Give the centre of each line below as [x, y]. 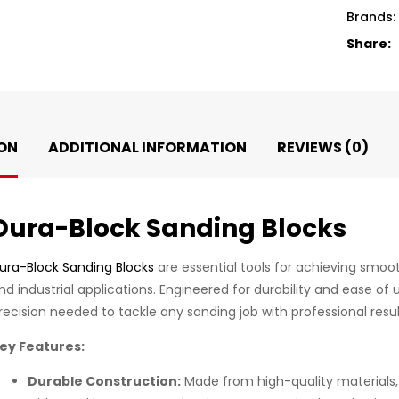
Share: [369, 43]
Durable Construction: [104, 382]
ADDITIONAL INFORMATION [147, 148]
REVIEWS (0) [323, 148]
